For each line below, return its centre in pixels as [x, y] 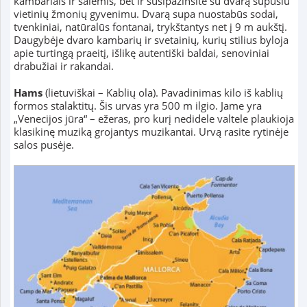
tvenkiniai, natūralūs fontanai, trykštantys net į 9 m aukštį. [150, 27]
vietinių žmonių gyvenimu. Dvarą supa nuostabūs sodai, [146, 14]
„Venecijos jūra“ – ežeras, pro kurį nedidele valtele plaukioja [153, 119]
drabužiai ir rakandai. [63, 66]
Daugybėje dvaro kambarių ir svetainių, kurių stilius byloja [151, 40]
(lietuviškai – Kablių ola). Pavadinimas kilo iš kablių [162, 93]
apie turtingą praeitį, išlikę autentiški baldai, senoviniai [141, 53]
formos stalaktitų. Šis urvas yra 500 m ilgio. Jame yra [137, 106]
